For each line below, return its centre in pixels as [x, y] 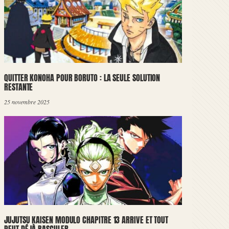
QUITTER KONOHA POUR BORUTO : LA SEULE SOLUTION [82, 78]
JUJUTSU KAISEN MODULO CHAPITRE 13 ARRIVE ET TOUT [86, 220]
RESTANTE [19, 87]
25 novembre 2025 [27, 102]
